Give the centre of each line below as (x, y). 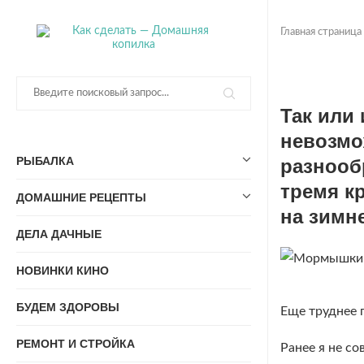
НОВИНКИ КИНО (63, 271)
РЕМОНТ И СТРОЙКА (76, 344)
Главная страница (321, 32)
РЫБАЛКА (45, 161)
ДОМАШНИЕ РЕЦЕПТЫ (81, 197)
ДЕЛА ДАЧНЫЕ (59, 234)
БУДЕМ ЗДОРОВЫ (68, 307)
